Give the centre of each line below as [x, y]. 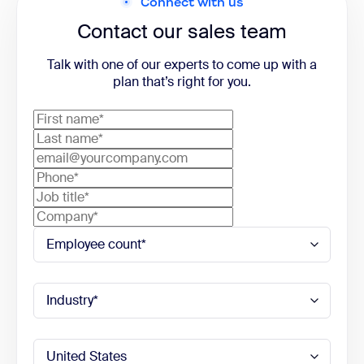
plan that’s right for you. [182, 81]
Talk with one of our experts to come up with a [182, 64]
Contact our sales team [182, 31]
